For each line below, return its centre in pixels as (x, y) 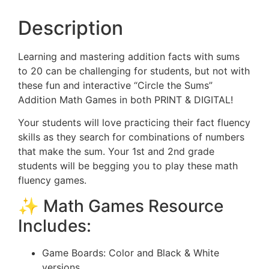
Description (71, 28)
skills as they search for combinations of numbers (131, 137)
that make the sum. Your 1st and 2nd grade (116, 152)
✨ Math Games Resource (121, 206)
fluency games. (52, 180)
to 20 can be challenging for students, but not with (134, 71)
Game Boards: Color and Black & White (131, 252)
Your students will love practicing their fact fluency (134, 123)
